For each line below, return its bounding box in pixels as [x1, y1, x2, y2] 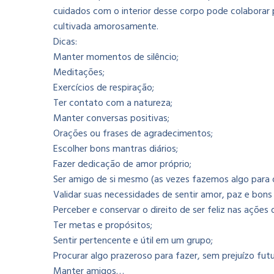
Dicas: [53, 34, 77, 50]
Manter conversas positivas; [53, 110, 169, 127]
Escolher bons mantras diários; [53, 141, 178, 157]
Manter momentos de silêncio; [53, 49, 179, 65]
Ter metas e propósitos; [53, 217, 152, 234]
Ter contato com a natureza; [53, 95, 172, 111]
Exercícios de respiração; [53, 80, 154, 96]
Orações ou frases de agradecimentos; [53, 125, 213, 142]
